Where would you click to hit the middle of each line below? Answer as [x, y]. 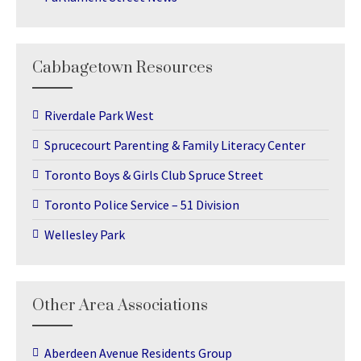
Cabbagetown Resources [122, 68]
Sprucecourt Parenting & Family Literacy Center [175, 145]
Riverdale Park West [99, 116]
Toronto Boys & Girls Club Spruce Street [154, 175]
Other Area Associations [120, 306]
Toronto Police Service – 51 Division [142, 205]
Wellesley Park [85, 235]
